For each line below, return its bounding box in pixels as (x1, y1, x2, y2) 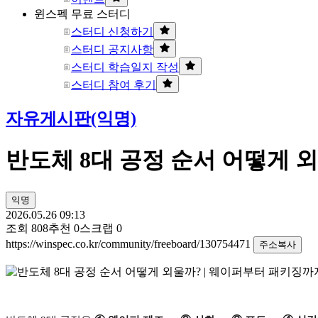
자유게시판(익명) (6, 109, 136, 128)
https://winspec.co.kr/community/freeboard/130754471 (6, 237, 253, 250)
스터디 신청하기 (71, 26, 153, 38)
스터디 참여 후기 (71, 79, 156, 91)
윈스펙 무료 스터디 (34, 8, 131, 20)
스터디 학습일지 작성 (71, 61, 179, 73)
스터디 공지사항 (71, 43, 153, 55)
